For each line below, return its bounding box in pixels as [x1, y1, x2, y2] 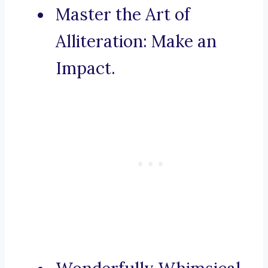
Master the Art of [56, 4, 190, 26]
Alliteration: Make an [56, 31, 217, 53]
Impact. [56, 57, 115, 80]
